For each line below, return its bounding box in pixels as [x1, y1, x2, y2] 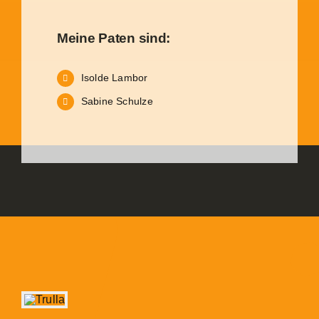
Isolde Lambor [80, 72, 148, 84]
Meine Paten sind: [56, 31, 171, 46]
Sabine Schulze [80, 95, 153, 108]
